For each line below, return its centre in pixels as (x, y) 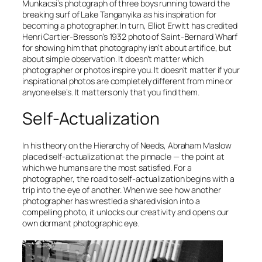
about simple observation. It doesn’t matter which (113, 58)
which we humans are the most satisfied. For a (107, 167)
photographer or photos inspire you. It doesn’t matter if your (131, 70)
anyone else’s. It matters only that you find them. (111, 92)
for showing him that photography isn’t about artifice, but (127, 47)
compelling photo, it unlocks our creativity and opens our (126, 212)
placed (36, 156)
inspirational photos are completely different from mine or (128, 81)
